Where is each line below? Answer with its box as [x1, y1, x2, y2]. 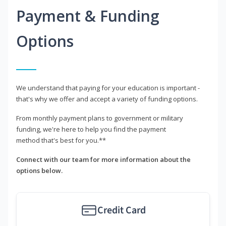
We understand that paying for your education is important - [16, 83, 200, 93]
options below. [16, 166, 63, 176]
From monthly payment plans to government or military [16, 114, 183, 123]
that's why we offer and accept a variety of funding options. [16, 94, 198, 104]
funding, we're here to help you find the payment [16, 125, 166, 134]
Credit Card [97, 203, 146, 218]
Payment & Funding [16, 6, 159, 27]
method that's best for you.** [16, 136, 106, 145]
